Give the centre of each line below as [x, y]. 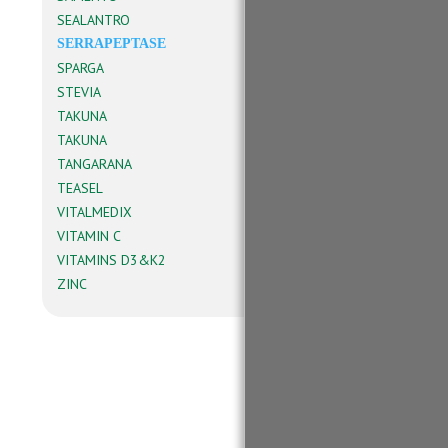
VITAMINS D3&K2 [111, 260]
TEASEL [80, 188]
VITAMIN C [89, 236]
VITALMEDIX [94, 212]
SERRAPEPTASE [111, 43]
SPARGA [80, 68]
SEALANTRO [93, 20]
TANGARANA [94, 164]
